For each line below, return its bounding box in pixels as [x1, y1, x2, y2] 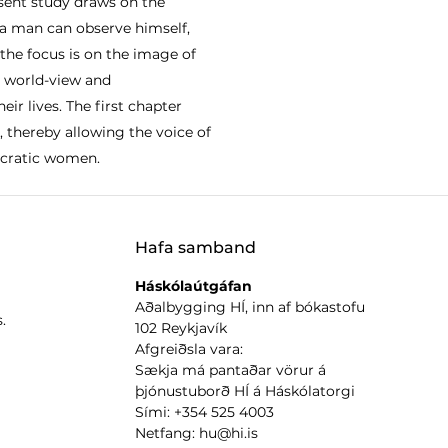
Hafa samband [134, 237, 256, 257]
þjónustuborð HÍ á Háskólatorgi [134, 381, 355, 400]
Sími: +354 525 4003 [134, 402, 274, 421]
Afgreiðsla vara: [134, 339, 243, 358]
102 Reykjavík [134, 318, 227, 337]
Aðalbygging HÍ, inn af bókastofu [134, 297, 365, 316]
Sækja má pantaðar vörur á [134, 360, 326, 379]
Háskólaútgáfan [134, 276, 252, 295]
